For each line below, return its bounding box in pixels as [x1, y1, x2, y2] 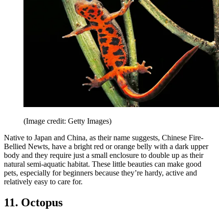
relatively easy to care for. [4, 177, 83, 186]
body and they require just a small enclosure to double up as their [4, 151, 203, 160]
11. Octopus [4, 196, 63, 209]
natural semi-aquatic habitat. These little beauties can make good [4, 160, 201, 169]
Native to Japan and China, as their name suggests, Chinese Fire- [4, 133, 203, 142]
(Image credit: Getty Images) [23, 117, 111, 126]
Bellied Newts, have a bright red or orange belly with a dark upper [4, 142, 208, 151]
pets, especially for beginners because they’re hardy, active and [4, 169, 197, 177]
